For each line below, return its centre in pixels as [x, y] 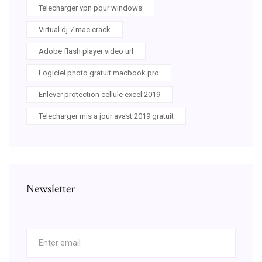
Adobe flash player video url [86, 51]
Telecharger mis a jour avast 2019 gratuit [106, 116]
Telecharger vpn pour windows [90, 8]
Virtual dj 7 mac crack [75, 29]
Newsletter [51, 189]
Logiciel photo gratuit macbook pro [99, 73]
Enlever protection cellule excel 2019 [99, 94]
